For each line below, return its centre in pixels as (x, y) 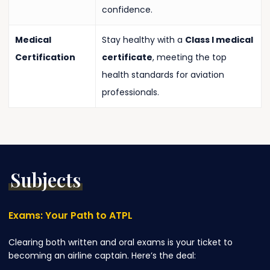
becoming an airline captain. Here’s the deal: (102, 256)
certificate (127, 58)
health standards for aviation (163, 75)
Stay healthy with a (143, 40)
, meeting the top (189, 58)
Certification (45, 58)
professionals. (130, 93)
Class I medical (219, 40)
